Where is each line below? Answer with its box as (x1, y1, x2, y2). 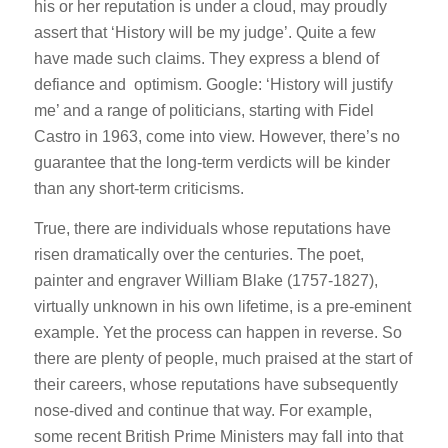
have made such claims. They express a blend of (33, 50, 379, 68)
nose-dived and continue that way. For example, (33, 401, 372, 419)
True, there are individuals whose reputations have (33, 219, 391, 237)
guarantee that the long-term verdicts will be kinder (33, 154, 390, 172)
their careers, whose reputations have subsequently (33, 375, 398, 393)
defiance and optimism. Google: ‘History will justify (33, 76, 393, 94)
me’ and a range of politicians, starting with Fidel (33, 102, 374, 120)
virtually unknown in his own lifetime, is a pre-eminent (33, 297, 411, 315)
